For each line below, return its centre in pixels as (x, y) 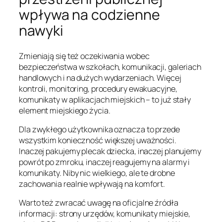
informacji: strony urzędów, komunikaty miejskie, (105, 214)
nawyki (41, 30)
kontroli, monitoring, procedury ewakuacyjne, (98, 88)
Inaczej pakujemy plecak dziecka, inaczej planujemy (110, 151)
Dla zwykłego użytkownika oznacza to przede (99, 129)
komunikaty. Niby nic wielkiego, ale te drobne (97, 173)
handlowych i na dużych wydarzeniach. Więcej (100, 78)
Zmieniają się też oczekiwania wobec (84, 56)
